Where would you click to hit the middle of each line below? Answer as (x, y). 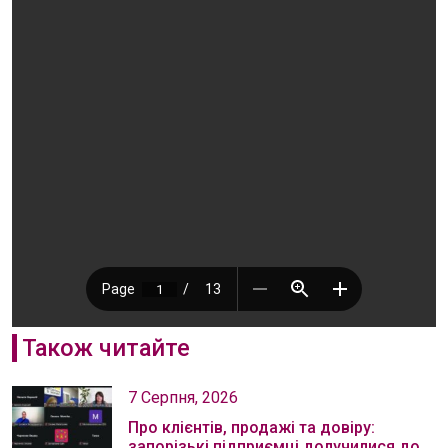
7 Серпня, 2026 (183, 398)
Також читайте (105, 348)
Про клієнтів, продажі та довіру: (251, 428)
